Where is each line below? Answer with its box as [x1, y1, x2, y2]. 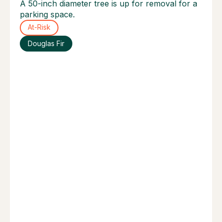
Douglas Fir [27, 39, 64, 48]
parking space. [20, 9, 75, 19]
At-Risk [27, 23, 51, 32]
